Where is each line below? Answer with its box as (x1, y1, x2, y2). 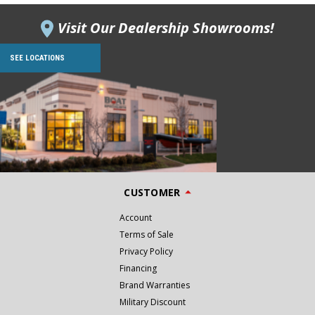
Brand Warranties (119, 278, 190, 291)
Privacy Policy (119, 245, 173, 257)
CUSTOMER (124, 185, 181, 199)
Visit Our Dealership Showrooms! (58, 18, 274, 37)
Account (119, 211, 152, 224)
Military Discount (119, 295, 186, 308)
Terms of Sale (119, 228, 174, 240)
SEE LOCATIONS (10, 53, 65, 63)
